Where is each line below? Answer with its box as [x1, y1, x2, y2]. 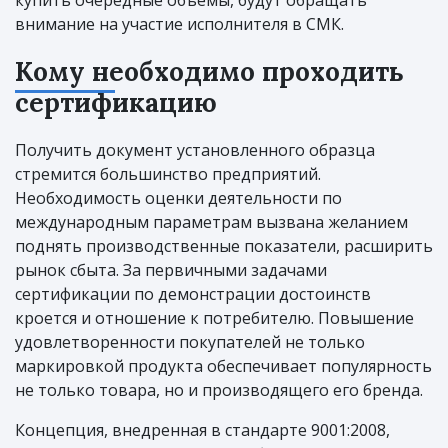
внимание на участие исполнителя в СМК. [15, 12, 344, 35]
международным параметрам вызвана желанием [15, 210, 408, 233]
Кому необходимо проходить [15, 54, 404, 88]
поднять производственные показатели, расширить [15, 234, 433, 257]
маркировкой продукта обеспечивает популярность [15, 354, 432, 377]
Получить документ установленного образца [15, 138, 375, 161]
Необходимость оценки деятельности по [15, 186, 342, 209]
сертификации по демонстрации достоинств [15, 282, 371, 305]
